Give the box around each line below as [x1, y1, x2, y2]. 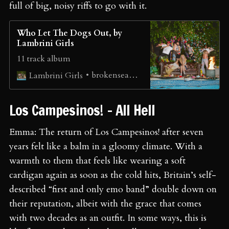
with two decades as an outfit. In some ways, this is [9, 212, 207, 225]
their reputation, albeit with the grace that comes [9, 197, 201, 211]
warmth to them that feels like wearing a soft [9, 154, 186, 168]
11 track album [17, 53, 71, 65]
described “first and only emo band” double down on [9, 183, 217, 196]
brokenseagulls [92, 70, 129, 81]
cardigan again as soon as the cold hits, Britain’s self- [9, 169, 216, 182]
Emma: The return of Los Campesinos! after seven [9, 126, 203, 139]
